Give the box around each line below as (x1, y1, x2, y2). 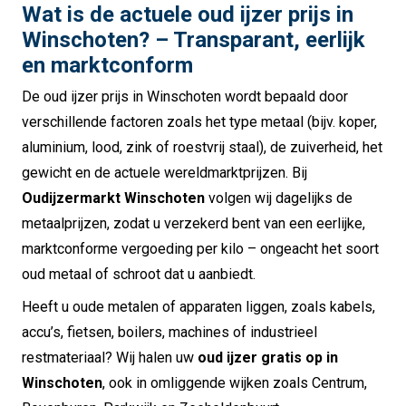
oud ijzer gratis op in (198, 349, 338, 367)
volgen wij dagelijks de (205, 189, 353, 208)
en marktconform (22, 53, 193, 79)
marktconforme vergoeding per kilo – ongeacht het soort (22, 240, 379, 258)
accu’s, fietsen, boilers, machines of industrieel (22, 324, 317, 342)
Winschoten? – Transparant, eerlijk (22, 27, 365, 53)
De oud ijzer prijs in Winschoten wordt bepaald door (22, 88, 348, 106)
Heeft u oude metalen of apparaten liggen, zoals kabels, (22, 298, 375, 316)
